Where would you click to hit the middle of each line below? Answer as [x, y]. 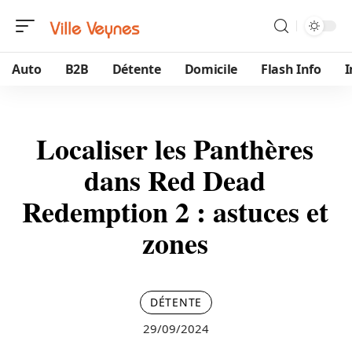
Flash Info [291, 69]
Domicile [211, 69]
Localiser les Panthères [175, 148]
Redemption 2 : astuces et [175, 211]
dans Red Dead [175, 180]
